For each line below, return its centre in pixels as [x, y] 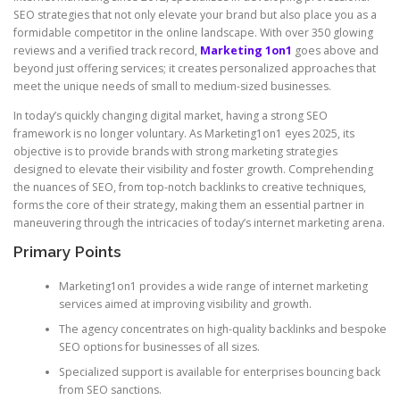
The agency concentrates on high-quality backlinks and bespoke [222, 329]
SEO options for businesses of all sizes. [159, 346]
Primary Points [67, 252]
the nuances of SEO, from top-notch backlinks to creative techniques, [190, 187]
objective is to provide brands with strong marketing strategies [175, 152]
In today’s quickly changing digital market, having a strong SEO [171, 116]
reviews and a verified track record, [107, 51]
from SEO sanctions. [110, 389]
